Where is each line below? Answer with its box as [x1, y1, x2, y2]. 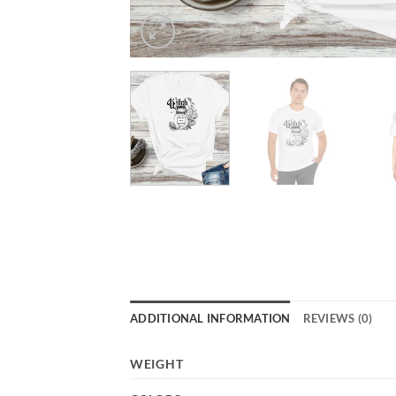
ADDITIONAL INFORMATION [130, 310, 291, 325]
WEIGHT [130, 355, 184, 371]
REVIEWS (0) [302, 310, 373, 325]
